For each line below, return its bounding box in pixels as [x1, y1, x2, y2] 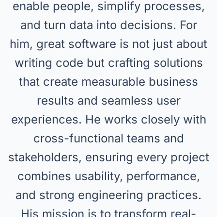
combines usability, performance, [17, 169, 200, 183]
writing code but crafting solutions [14, 56, 203, 70]
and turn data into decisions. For [20, 18, 197, 32]
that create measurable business [19, 75, 198, 89]
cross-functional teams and [33, 131, 184, 145]
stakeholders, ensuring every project [8, 150, 209, 164]
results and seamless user [36, 93, 181, 108]
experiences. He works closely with [11, 112, 206, 126]
